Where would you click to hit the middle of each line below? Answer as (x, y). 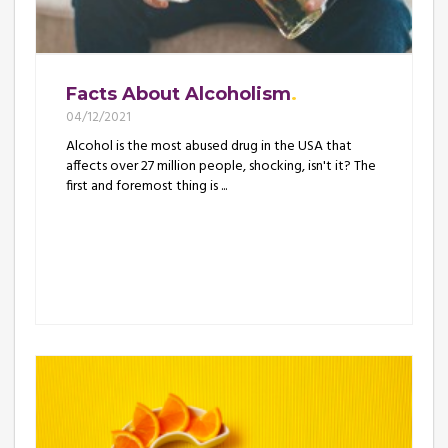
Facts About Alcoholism (178, 93)
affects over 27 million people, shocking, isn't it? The (221, 166)
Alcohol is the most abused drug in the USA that (209, 146)
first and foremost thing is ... (146, 186)
